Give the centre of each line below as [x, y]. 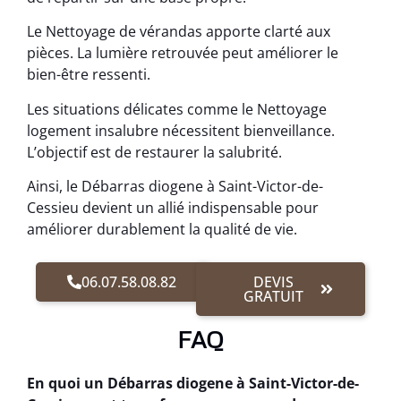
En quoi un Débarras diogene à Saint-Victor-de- [193, 383]
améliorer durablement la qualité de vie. [162, 230]
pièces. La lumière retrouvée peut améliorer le [183, 53]
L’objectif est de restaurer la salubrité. [154, 152]
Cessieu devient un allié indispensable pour [173, 208]
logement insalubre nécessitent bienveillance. [181, 130]
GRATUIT [274, 296]
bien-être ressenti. [89, 75]
